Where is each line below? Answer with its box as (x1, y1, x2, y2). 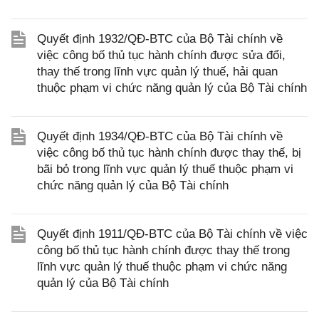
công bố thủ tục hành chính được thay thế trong (37, 244, 290, 257)
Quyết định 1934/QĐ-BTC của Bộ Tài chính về (37, 130, 283, 143)
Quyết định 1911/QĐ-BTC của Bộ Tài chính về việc (37, 227, 308, 241)
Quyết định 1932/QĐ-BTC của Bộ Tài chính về (37, 32, 283, 46)
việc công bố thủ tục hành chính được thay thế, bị (37, 146, 301, 159)
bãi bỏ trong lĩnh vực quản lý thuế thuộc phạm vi (37, 162, 293, 176)
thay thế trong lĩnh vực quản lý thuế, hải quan (37, 65, 278, 78)
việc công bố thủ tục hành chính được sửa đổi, (37, 48, 286, 62)
